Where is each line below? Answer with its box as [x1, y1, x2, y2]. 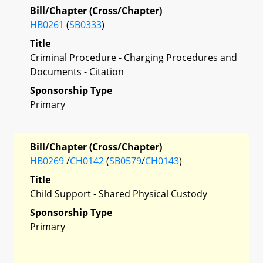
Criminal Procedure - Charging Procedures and [30, 50, 237, 64]
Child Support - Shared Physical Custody [30, 187, 207, 200]
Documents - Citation [30, 65, 124, 78]
